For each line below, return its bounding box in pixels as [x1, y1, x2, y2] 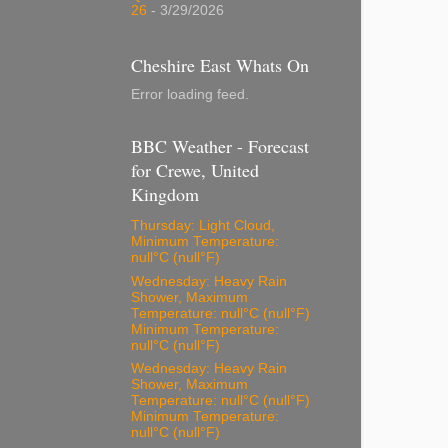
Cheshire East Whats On [131, 52, 309, 77]
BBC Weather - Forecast [131, 133, 309, 158]
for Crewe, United [131, 157, 259, 182]
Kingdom [131, 181, 199, 206]
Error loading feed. [131, 86, 249, 102]
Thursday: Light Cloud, [131, 217, 275, 233]
